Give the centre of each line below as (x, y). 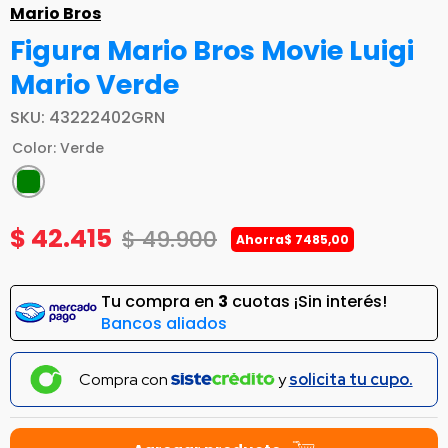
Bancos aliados (164, 324)
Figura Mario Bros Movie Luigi (212, 51)
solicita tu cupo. (350, 379)
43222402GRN (107, 118)
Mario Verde (94, 85)
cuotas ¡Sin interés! (307, 302)
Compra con (124, 379)
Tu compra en (159, 302)
